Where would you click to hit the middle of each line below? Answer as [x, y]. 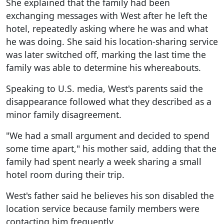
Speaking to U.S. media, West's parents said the [104, 88]
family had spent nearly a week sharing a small [104, 161]
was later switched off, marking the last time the [106, 54]
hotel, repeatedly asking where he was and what [107, 28]
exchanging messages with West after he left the [107, 15]
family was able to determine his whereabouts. [103, 67]
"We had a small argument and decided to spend [108, 135]
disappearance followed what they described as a [109, 101]
